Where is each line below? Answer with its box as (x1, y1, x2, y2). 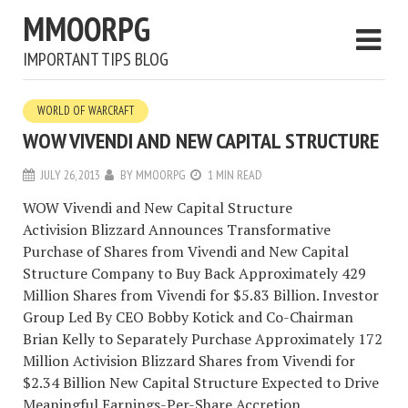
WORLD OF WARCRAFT (37, 103, 134, 118)
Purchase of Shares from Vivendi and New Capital (23, 241, 349, 261)
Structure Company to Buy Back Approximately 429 (23, 263, 366, 283)
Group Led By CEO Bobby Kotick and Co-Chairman (23, 307, 353, 327)
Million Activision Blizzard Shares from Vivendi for (23, 351, 355, 371)
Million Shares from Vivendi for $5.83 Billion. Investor (23, 285, 379, 305)
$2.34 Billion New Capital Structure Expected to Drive (23, 372, 379, 393)
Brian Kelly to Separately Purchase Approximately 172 (23, 329, 382, 349)
